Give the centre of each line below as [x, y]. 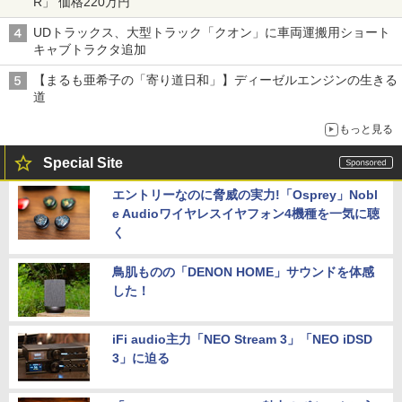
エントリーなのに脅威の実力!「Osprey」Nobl [245, 195]
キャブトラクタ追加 [90, 50]
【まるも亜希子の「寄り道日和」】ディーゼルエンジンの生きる [215, 80]
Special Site [83, 163]
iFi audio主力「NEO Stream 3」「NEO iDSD [242, 340]
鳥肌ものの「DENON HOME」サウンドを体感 [243, 272]
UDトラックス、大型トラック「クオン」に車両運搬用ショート [212, 33]
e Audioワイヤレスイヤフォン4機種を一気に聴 [246, 214]
